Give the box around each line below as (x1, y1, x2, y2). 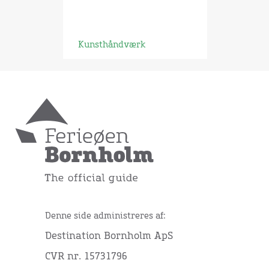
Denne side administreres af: (45, 212, 166, 221)
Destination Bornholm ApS (45, 231, 173, 241)
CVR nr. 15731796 (45, 252, 127, 262)
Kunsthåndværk (77, 41, 145, 49)
